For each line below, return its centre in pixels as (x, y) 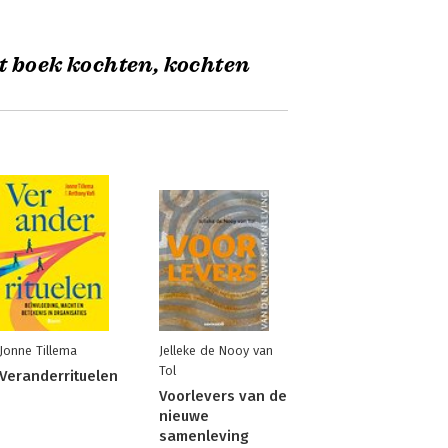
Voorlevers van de (222, 396)
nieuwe (183, 416)
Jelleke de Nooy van (215, 350)
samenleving (203, 436)
